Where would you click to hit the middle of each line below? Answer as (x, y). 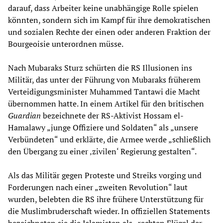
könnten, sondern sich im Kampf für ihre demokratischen (109, 20)
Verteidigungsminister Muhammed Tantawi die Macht (104, 92)
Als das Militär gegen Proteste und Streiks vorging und (105, 175)
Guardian (24, 116)
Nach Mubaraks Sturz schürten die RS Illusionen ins (100, 68)
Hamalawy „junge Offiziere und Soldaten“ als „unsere (103, 128)
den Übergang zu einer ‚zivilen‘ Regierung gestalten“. (102, 152)
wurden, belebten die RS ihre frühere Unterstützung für (106, 199)
